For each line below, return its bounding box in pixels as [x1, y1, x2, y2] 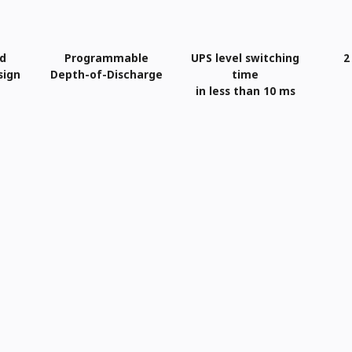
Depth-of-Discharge [50, 66, 163, 82]
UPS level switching [191, 49, 300, 65]
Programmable [64, 49, 149, 65]
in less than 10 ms [195, 82, 295, 98]
